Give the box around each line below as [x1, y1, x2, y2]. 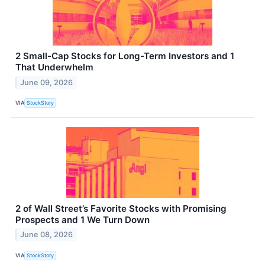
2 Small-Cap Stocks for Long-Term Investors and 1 [15, 50, 234, 62]
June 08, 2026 [20, 230, 73, 240]
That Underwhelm [15, 61, 93, 73]
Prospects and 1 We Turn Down [15, 214, 150, 225]
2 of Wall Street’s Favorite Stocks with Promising [15, 202, 227, 214]
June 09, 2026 [20, 77, 73, 87]
